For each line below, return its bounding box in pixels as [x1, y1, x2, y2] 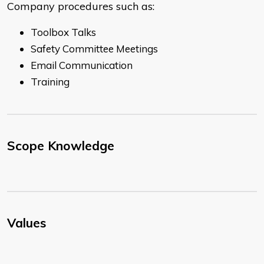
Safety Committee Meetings [31, 42, 158, 55]
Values [7, 215, 46, 231]
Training [31, 75, 70, 88]
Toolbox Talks [31, 26, 96, 39]
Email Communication [31, 59, 133, 72]
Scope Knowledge [7, 138, 114, 154]
